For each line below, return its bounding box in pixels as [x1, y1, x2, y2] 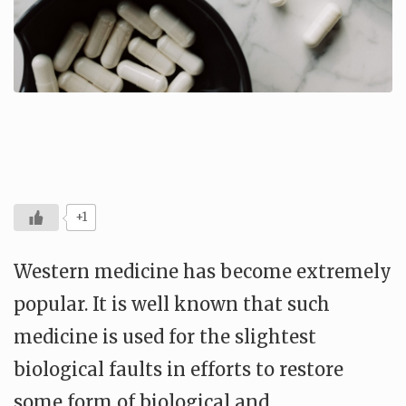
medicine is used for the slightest [14, 325, 316, 348]
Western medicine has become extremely [14, 260, 391, 283]
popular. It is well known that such [14, 293, 330, 315]
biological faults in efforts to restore [14, 358, 343, 381]
